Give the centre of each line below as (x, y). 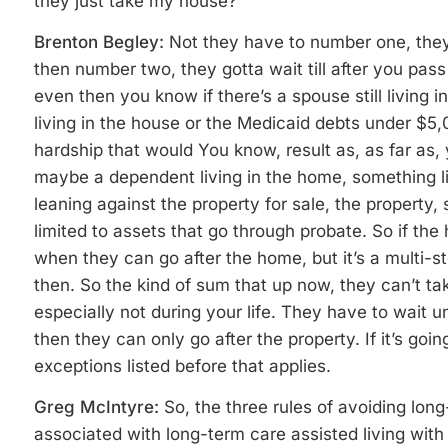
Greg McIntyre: (99, 407)
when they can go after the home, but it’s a (207, 258)
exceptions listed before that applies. (182, 366)
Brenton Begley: (101, 42)
